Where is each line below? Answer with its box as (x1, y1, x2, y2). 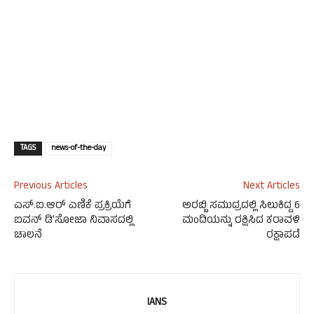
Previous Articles (14, 178, 88, 196)
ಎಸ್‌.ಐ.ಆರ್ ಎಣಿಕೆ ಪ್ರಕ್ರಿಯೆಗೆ (14, 198, 131, 216)
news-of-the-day (51, 142, 106, 156)
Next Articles (243, 178, 300, 196)
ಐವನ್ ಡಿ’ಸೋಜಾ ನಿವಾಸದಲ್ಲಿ (14, 212, 133, 231)
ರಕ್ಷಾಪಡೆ (266, 227, 300, 245)
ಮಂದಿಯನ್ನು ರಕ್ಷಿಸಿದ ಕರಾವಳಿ (182, 212, 300, 231)
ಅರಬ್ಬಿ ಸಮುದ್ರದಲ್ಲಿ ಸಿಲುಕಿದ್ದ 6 (182, 198, 300, 216)
